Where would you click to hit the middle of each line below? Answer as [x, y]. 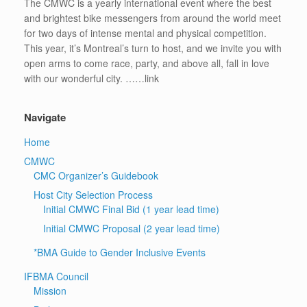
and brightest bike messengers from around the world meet [152, 17]
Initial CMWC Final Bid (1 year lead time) [131, 209]
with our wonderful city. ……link [94, 78]
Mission [50, 290]
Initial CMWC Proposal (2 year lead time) [132, 228]
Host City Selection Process [93, 194]
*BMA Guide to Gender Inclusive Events [120, 252]
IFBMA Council [56, 276]
